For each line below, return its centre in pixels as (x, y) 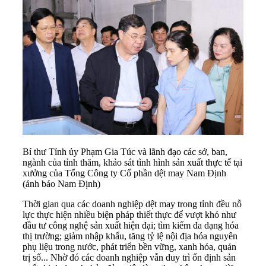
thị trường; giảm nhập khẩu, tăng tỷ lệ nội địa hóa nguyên (130, 236)
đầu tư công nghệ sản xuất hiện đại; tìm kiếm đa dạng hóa (131, 225)
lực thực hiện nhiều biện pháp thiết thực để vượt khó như (129, 214)
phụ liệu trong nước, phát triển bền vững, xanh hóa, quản (129, 246)
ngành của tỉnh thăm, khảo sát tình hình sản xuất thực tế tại (132, 162)
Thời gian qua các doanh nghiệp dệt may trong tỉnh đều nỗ (132, 204)
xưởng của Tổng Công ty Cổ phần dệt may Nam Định (124, 173)
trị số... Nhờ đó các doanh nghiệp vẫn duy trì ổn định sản (129, 257)
